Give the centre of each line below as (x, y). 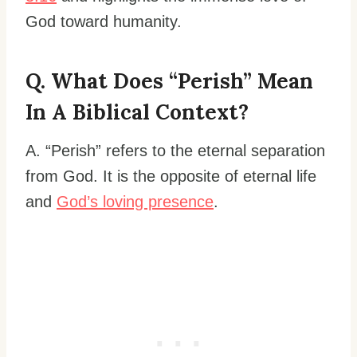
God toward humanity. (104, 22)
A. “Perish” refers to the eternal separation (175, 151)
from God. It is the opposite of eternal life (171, 177)
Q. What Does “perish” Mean (169, 81)
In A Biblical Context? (137, 112)
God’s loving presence (135, 202)
